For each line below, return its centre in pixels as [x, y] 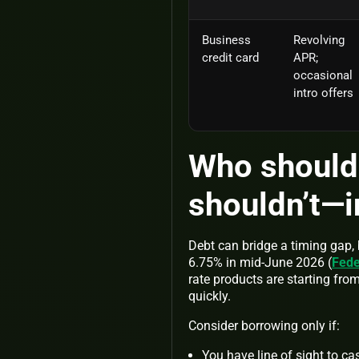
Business [226, 40]
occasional [323, 75]
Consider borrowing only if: [264, 325]
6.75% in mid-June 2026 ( [260, 262]
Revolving [319, 40]
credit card [230, 57]
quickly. [210, 296]
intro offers [323, 93]
